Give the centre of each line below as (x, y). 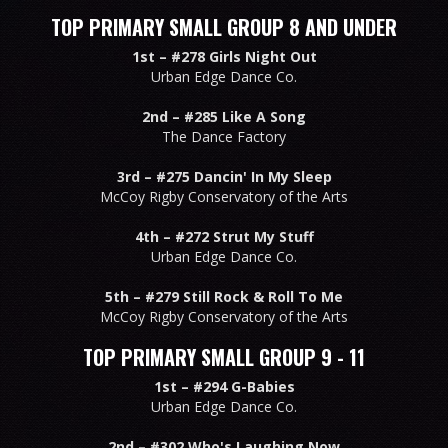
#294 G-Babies (243, 386)
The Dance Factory (224, 136)
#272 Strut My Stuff (244, 236)
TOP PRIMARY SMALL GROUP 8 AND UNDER (224, 26)
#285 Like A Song (245, 116)
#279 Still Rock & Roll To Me (244, 296)
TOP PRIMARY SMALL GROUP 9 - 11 (224, 356)
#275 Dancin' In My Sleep (243, 176)
